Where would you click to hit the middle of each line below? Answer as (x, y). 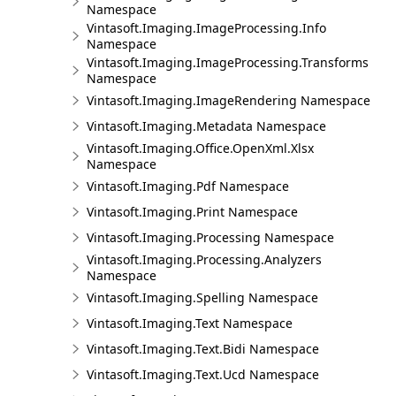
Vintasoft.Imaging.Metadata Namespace (206, 126)
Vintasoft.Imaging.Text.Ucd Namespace (203, 374)
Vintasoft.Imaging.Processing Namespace (210, 237)
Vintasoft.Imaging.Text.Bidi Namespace (203, 349)
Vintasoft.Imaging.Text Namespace (190, 323)
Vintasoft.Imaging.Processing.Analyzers (204, 259)
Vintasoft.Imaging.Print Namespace (192, 212)
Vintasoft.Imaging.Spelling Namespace (202, 297)
